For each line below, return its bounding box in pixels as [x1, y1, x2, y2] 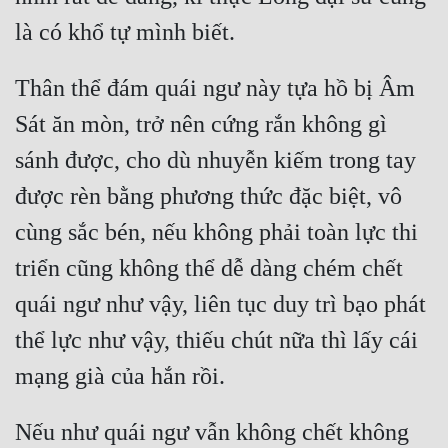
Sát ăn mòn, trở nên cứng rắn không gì [15, 111, 387, 138]
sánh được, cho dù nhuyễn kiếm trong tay [15, 147, 416, 174]
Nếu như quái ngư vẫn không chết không [15, 419, 409, 446]
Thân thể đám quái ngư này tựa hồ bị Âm [15, 75, 415, 102]
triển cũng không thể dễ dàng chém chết [15, 255, 403, 282]
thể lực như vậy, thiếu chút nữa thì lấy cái [15, 327, 418, 354]
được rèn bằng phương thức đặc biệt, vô [15, 183, 402, 210]
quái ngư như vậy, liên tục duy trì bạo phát [15, 291, 426, 318]
